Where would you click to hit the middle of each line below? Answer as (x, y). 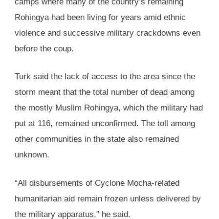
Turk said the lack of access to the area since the (105, 77)
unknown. (32, 155)
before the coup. (44, 48)
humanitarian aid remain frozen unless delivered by (108, 198)
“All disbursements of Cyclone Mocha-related (97, 183)
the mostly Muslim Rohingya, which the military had (109, 108)
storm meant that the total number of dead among (105, 92)
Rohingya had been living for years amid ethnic (100, 17)
